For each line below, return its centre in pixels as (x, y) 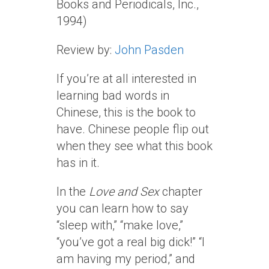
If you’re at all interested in (126, 79)
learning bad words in (113, 95)
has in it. (78, 163)
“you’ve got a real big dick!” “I (131, 242)
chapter (181, 192)
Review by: (86, 50)
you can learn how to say (122, 208)
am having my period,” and (126, 259)
